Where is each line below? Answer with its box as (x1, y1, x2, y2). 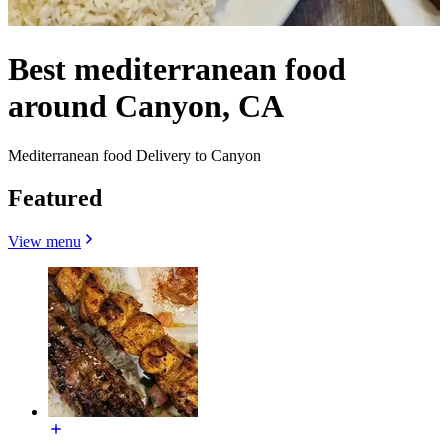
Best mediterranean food (8, 51, 346, 88)
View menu (8, 233, 81, 251)
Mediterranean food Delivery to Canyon (8, 146, 261, 164)
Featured (8, 184, 102, 211)
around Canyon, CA (8, 88, 284, 125)
